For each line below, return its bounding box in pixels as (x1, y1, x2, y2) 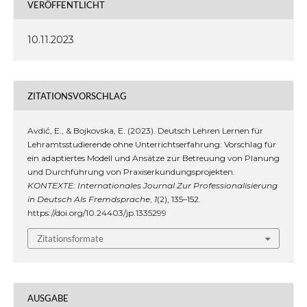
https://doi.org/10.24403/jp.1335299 (27, 208, 167, 219)
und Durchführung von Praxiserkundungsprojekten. (27, 167, 235, 177)
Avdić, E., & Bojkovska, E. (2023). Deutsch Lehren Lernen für (27, 125, 263, 136)
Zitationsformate (37, 233, 103, 245)
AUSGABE (27, 292, 69, 304)
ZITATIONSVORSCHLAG (27, 90, 127, 101)
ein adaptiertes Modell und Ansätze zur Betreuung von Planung (27, 153, 280, 164)
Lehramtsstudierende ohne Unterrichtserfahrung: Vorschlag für (27, 139, 276, 150)
